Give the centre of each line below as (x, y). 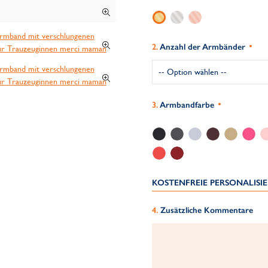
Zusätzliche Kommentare (206, 210)
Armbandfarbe (187, 105)
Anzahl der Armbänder (202, 47)
